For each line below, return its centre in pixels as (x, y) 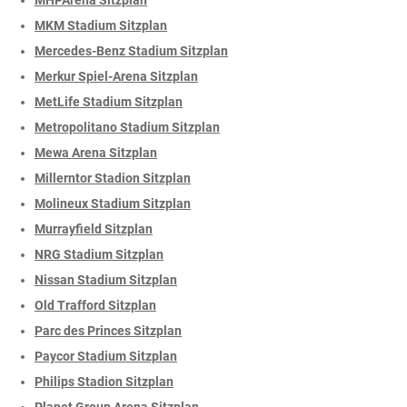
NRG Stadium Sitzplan (99, 254)
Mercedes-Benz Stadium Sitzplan (131, 50)
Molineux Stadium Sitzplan (113, 203)
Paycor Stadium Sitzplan (106, 356)
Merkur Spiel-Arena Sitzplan (116, 76)
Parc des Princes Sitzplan (108, 330)
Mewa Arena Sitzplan (96, 152)
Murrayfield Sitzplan (94, 228)
